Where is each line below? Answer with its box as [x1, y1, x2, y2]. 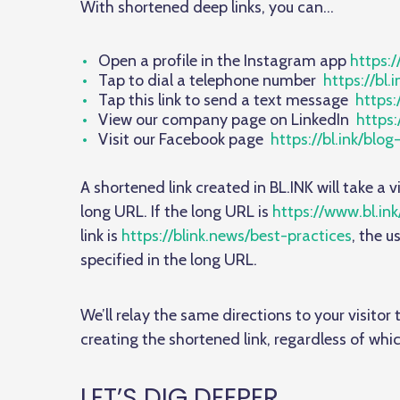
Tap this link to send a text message [98, 90, 355, 110]
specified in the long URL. [80, 250, 257, 270]
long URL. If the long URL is [80, 202, 272, 221]
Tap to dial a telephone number [98, 71, 320, 90]
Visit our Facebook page [98, 129, 271, 149]
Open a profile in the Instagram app [98, 51, 350, 71]
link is [80, 226, 121, 246]
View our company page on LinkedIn [98, 110, 356, 129]
